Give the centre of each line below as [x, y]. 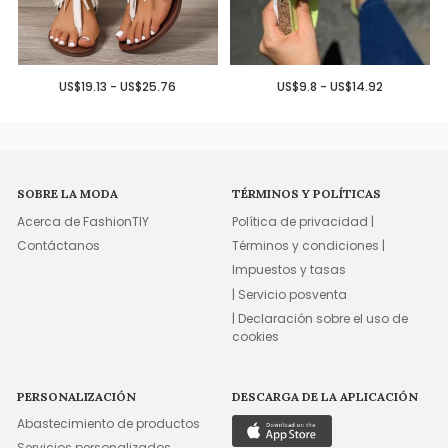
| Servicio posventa [290, 294]
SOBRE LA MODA [68, 194]
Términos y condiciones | [309, 246]
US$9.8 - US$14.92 [330, 87]
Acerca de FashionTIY [83, 221]
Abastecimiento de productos [109, 423]
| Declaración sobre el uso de [320, 319]
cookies [256, 337]
